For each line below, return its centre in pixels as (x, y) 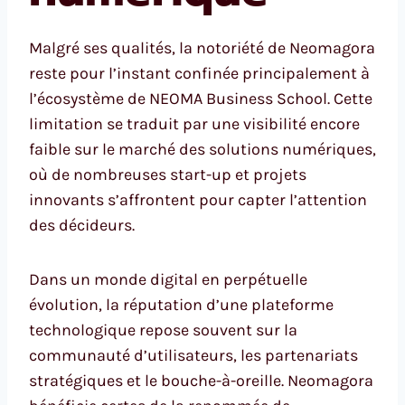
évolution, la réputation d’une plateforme (181, 304)
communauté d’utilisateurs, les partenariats (193, 355)
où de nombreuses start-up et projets (168, 174)
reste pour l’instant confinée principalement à (199, 73)
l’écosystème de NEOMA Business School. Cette (201, 98)
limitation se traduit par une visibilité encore (194, 123)
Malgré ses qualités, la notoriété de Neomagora (202, 47)
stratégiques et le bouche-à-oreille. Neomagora (201, 380)
